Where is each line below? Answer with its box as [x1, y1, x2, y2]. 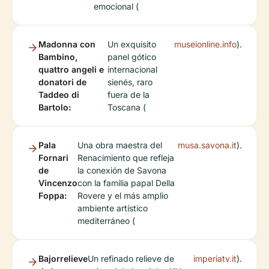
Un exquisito [107, 39, 156, 49]
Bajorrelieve [38, 253, 88, 264]
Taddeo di [38, 89, 79, 100]
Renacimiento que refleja [77, 153, 174, 163]
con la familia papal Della [77, 178, 175, 188]
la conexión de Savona [77, 165, 166, 175]
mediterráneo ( [77, 216, 135, 226]
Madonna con [38, 39, 95, 49]
